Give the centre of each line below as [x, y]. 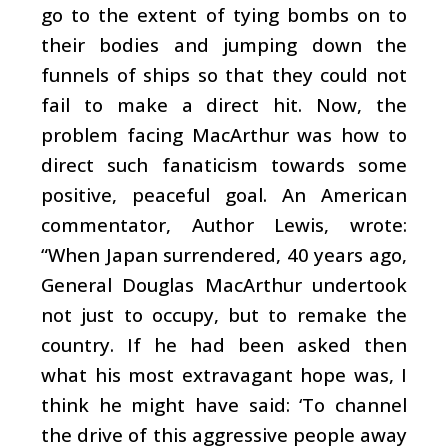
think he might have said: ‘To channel [224, 404]
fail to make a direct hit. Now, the [224, 104]
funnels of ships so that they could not [224, 74]
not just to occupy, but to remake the [224, 314]
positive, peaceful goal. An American [224, 194]
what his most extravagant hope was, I [224, 374]
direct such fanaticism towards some [224, 164]
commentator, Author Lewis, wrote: [224, 224]
